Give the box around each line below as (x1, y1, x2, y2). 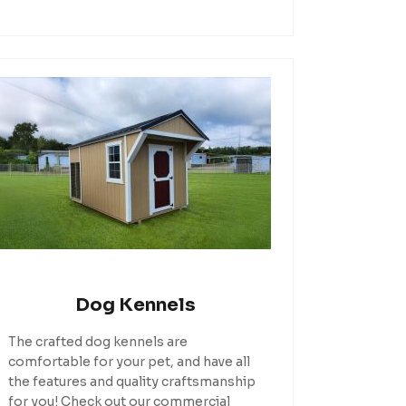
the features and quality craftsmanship (8, 372, 256, 390)
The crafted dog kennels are (8, 333, 188, 350)
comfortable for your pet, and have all (8, 353, 251, 370)
